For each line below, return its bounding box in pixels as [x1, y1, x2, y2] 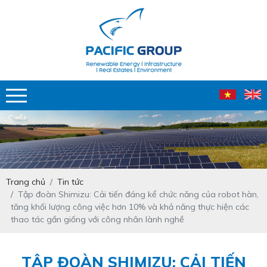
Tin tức [57, 176, 83, 188]
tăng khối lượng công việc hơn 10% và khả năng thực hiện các [11, 201, 249, 213]
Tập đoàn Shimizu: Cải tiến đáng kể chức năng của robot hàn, [18, 189, 259, 200]
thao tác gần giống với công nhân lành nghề [11, 214, 184, 225]
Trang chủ [6, 176, 45, 188]
